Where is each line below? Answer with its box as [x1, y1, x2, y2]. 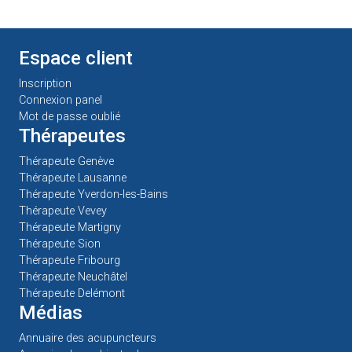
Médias [19, 302, 82, 324]
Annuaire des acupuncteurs [19, 332, 156, 346]
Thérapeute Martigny [19, 221, 121, 235]
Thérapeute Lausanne [19, 171, 126, 185]
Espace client [19, 47, 133, 70]
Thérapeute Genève [19, 155, 114, 169]
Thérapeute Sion [19, 237, 101, 251]
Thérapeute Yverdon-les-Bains [19, 188, 168, 202]
